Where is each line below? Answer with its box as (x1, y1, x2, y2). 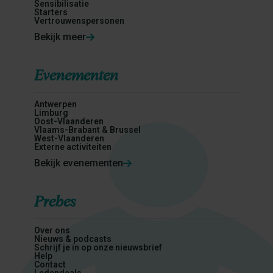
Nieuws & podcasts (34, 234, 112, 244)
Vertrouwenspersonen (34, 16, 124, 26)
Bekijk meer (34, 31, 86, 43)
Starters (34, 7, 68, 17)
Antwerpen (34, 99, 77, 109)
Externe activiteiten (34, 142, 112, 152)
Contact (34, 260, 66, 269)
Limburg (34, 108, 68, 118)
